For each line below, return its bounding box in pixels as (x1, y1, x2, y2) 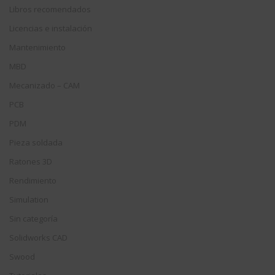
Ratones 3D (9, 156, 52, 168)
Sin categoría (9, 213, 58, 225)
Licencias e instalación (9, 23, 92, 34)
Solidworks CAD (9, 232, 68, 244)
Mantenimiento (9, 42, 66, 53)
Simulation (9, 194, 48, 206)
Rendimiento (9, 175, 56, 187)
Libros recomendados (9, 4, 91, 15)
